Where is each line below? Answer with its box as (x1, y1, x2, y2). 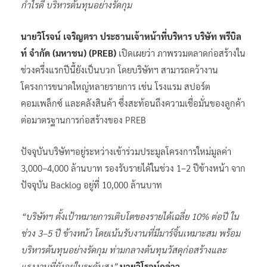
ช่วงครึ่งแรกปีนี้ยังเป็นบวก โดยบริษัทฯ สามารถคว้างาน (21, 63, 218, 75)
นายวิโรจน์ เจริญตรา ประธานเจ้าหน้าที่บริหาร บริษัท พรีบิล (21, 30, 241, 42)
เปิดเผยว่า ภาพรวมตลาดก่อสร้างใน (116, 46, 246, 58)
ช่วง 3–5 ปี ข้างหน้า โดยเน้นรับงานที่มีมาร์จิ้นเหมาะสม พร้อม (21, 226, 240, 238)
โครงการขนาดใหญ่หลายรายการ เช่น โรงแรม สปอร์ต (21, 80, 210, 92)
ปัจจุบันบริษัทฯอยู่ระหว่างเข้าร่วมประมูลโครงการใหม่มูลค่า (21, 145, 231, 157)
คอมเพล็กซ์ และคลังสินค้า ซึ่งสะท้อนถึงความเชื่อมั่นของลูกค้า (21, 97, 245, 108)
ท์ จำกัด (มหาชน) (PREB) (21, 46, 116, 58)
